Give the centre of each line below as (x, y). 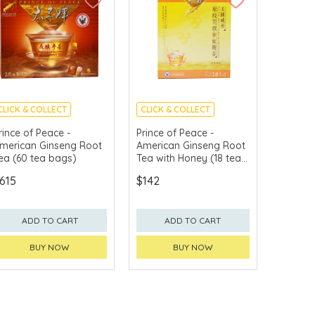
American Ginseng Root (191, 145)
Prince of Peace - (175, 133)
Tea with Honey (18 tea (188, 158)
